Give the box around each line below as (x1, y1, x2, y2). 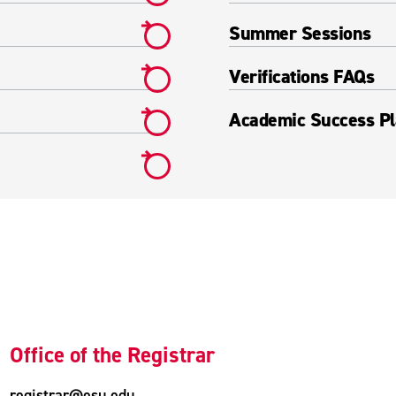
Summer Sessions (229, 20, 371, 46)
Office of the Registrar (10, 340, 216, 369)
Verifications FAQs (229, 64, 374, 89)
